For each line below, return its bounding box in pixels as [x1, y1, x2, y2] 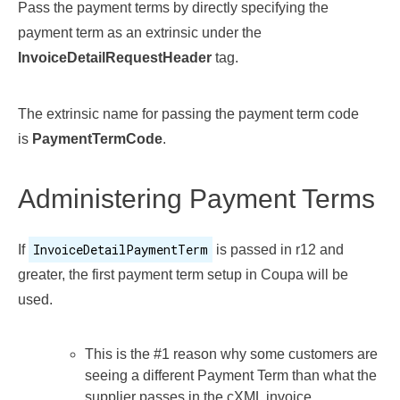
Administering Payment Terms [18, 184, 375, 213]
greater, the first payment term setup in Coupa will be [18, 267, 348, 282]
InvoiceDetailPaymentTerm [33, 241, 208, 258]
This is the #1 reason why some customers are [85, 346, 378, 362]
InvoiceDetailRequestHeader [18, 50, 212, 65]
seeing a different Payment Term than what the [85, 368, 377, 383]
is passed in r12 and [212, 242, 344, 257]
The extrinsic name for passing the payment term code [18, 106, 359, 121]
